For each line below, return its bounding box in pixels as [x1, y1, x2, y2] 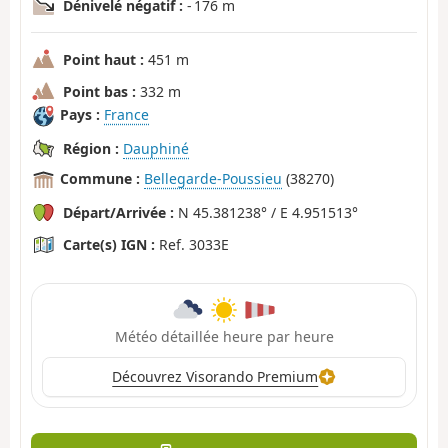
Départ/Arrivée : [63, 203, 174, 223]
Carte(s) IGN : [63, 235, 155, 255]
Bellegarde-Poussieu [144, 169, 282, 189]
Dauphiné [123, 139, 189, 159]
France [104, 105, 149, 125]
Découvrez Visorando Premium [112, 367, 319, 387]
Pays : [60, 105, 100, 125]
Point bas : [63, 82, 136, 102]
